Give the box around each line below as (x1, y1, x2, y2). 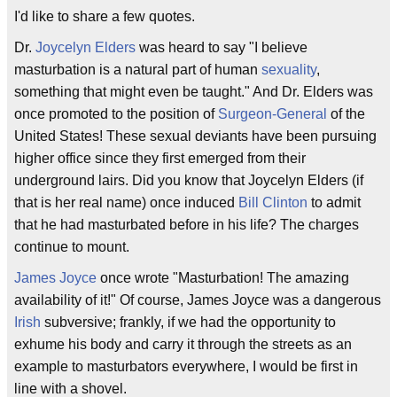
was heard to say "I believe (136, 40, 307, 55)
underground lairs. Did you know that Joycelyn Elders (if (14, 173, 363, 188)
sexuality (261, 62, 316, 77)
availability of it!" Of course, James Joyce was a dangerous (14, 292, 381, 307)
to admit (307, 195, 361, 210)
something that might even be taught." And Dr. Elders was (14, 84, 373, 99)
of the (327, 106, 365, 121)
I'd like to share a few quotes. (14, 9, 195, 24)
